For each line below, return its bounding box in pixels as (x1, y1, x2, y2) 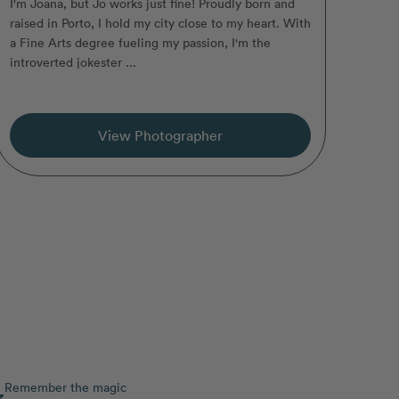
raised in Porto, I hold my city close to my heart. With (9, 13, 311, 31)
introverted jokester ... (9, 53, 136, 70)
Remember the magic (4, 378, 126, 395)
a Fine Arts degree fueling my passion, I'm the (9, 33, 271, 51)
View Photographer (97, 126, 223, 144)
